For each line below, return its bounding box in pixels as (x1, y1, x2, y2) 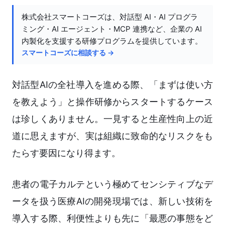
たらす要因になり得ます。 (12, 148, 121, 159)
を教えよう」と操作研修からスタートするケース (12, 96, 213, 107)
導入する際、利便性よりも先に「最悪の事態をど (12, 213, 213, 224)
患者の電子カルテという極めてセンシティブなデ (12, 179, 213, 190)
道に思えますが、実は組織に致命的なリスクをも (12, 131, 213, 142)
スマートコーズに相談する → (22, 48, 114, 57)
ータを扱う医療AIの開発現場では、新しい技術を (12, 196, 213, 207)
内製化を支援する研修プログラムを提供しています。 (22, 36, 202, 46)
